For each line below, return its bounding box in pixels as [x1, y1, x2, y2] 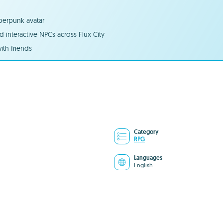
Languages [134, 154, 162, 162]
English [134, 161, 153, 169]
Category [134, 128, 158, 136]
